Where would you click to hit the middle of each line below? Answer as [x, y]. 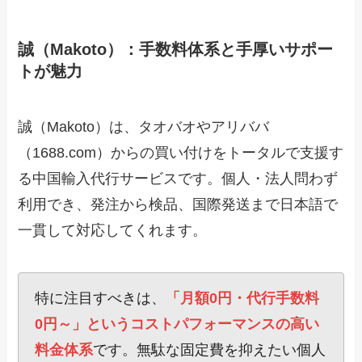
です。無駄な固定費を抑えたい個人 [210, 350]
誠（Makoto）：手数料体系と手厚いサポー [176, 50]
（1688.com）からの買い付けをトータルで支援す [181, 153]
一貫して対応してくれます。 [113, 231]
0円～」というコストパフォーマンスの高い [177, 324]
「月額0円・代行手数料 [243, 299]
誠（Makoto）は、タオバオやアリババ [144, 127]
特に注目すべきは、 [101, 299]
